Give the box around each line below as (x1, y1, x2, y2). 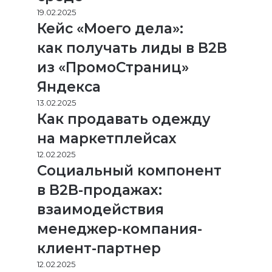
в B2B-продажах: (37, 182, 162, 199)
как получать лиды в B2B (37, 39, 227, 56)
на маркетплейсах (37, 130, 177, 147)
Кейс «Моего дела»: (37, 20, 183, 37)
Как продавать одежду (37, 110, 211, 127)
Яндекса (37, 78, 101, 95)
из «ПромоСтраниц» (37, 59, 189, 76)
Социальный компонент (37, 162, 222, 179)
